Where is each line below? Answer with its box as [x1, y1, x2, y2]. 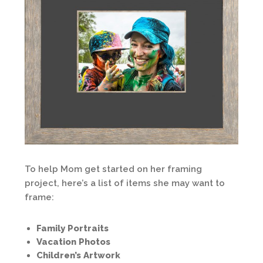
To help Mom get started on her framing [25, 164, 202, 175]
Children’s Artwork [36, 250, 120, 261]
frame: [25, 192, 54, 203]
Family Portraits [36, 223, 109, 234]
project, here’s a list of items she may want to [25, 178, 225, 189]
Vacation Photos [36, 237, 110, 248]
